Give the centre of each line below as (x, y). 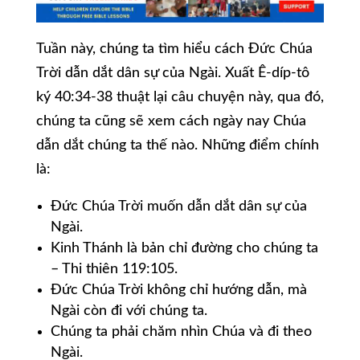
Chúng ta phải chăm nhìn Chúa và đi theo (181, 332)
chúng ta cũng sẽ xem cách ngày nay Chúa (171, 122)
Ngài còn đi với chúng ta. (129, 311)
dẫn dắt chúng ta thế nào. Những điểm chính (177, 146)
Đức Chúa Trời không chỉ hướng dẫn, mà (178, 290)
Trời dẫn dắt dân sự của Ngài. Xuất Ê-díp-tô (172, 74)
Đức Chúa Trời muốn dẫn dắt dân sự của (178, 207)
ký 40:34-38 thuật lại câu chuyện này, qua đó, (180, 98)
